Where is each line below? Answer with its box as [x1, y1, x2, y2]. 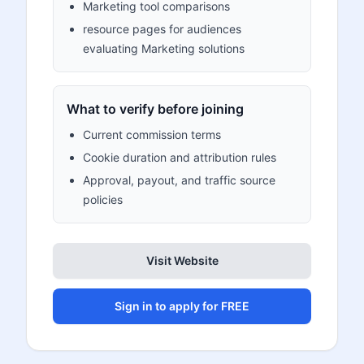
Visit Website [145, 253, 219, 267]
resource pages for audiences [83, 22, 241, 36]
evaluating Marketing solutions [83, 41, 245, 55]
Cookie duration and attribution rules [83, 150, 276, 164]
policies [83, 193, 123, 206]
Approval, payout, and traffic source [83, 173, 275, 187]
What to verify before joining [67, 101, 244, 117]
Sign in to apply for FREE [115, 299, 249, 313]
